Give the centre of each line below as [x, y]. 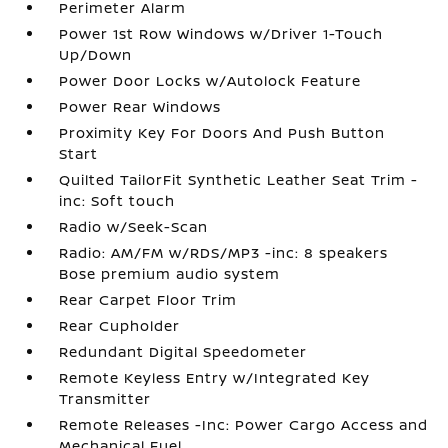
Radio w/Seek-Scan [134, 226]
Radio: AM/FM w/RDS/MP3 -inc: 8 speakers [224, 252]
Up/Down [96, 54]
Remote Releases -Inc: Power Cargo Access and [244, 424]
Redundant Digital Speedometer [183, 351]
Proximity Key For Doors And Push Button [222, 132]
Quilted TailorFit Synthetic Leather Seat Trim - [239, 179]
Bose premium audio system [170, 273]
